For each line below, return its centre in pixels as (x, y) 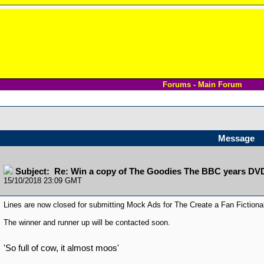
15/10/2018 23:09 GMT (42, 181)
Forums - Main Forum (202, 85)
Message (236, 138)
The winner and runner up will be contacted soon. (87, 222)
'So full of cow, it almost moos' (61, 248)
